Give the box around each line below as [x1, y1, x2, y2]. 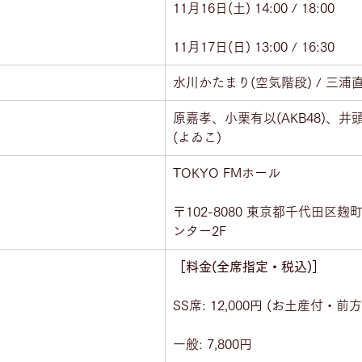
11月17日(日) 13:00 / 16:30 [173, 40, 335, 53]
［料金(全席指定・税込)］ [173, 260, 325, 273]
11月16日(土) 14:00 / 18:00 [173, 2, 335, 15]
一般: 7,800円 [173, 338, 252, 351]
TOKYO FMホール [173, 166, 280, 179]
